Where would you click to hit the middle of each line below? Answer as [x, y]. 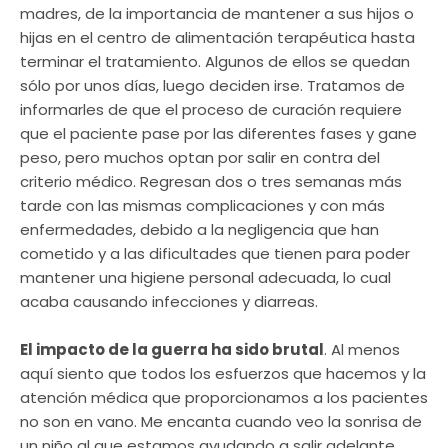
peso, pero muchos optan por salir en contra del [200, 158]
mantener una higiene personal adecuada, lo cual [205, 278]
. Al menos [362, 350]
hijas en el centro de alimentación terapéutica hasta [217, 38]
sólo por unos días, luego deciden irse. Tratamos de [212, 86]
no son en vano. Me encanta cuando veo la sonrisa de [221, 422]
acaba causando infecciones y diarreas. [169, 302]
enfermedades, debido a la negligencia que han [199, 230]
